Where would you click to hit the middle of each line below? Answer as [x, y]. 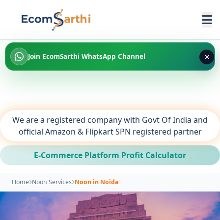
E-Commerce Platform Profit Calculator [110, 155]
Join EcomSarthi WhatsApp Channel [87, 56]
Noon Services [52, 182]
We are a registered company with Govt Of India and [110, 120]
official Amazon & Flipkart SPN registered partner [110, 132]
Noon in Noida [96, 182]
